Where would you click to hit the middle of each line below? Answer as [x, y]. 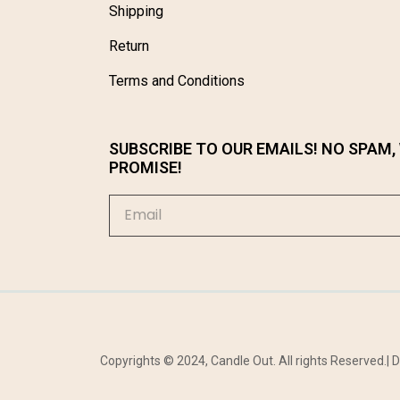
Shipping [136, 11]
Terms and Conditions [177, 80]
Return [129, 46]
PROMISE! [146, 167]
